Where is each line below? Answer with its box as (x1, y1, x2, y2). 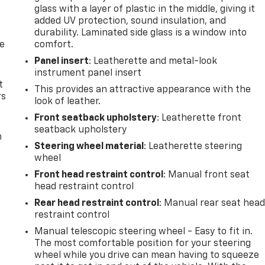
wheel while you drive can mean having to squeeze (34, 250, 260, 260)
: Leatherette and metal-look (89, 56, 218, 66)
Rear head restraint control (34, 198, 160, 208)
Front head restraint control (34, 170, 164, 180)
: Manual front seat (163, 170, 250, 180)
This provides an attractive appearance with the (34, 85, 251, 95)
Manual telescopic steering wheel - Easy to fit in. (34, 227, 253, 237)
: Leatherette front (157, 113, 242, 123)
